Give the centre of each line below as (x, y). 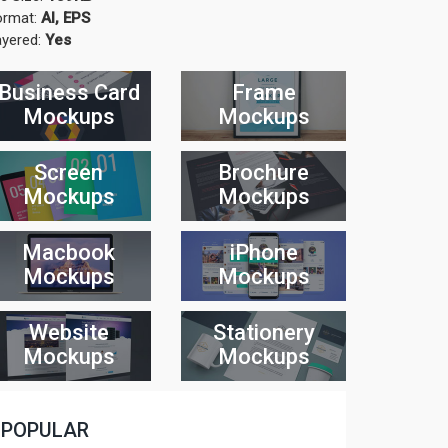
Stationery (263, 332)
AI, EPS (65, 18)
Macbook (68, 252)
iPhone (263, 252)
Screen (68, 172)
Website (68, 332)
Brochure (263, 172)
